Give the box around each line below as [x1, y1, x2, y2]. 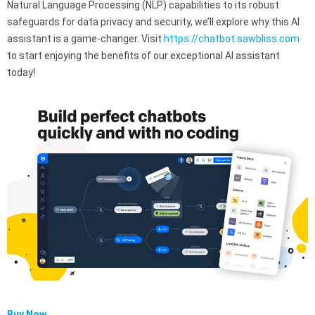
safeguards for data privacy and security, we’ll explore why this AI [7, 15, 300, 27]
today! [7, 66, 35, 78]
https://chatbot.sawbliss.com [164, 32, 300, 44]
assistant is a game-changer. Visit [7, 32, 164, 44]
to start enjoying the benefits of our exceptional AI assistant [7, 49, 280, 61]
